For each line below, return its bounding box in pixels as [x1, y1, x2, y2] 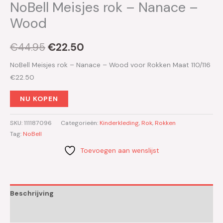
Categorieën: [61, 118, 100, 127]
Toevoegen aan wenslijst [81, 145, 159, 155]
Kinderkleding [100, 118, 139, 127]
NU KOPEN [20, 94, 58, 104]
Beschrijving [10, 189, 54, 198]
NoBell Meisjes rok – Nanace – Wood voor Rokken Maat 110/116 [10, 60, 211, 70]
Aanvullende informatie [10, 208, 93, 218]
